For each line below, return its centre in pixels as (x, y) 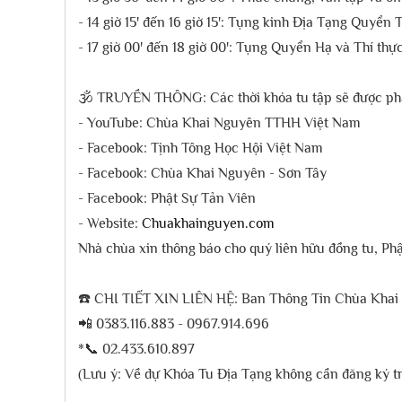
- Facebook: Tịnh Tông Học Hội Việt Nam (200, 148)
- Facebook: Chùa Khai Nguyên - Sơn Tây (202, 173)
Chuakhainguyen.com (208, 223)
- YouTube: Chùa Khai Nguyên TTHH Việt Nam (219, 123)
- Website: (109, 223)
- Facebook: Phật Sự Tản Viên (166, 198)
